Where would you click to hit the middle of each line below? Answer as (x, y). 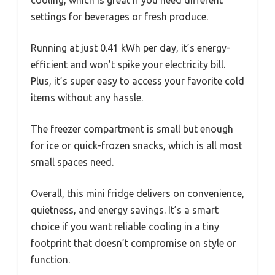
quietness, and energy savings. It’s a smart (125, 210)
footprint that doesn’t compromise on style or (134, 243)
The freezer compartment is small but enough (132, 129)
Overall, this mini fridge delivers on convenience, (137, 193)
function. (50, 259)
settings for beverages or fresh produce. (119, 16)
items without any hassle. (87, 97)
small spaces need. (72, 162)
